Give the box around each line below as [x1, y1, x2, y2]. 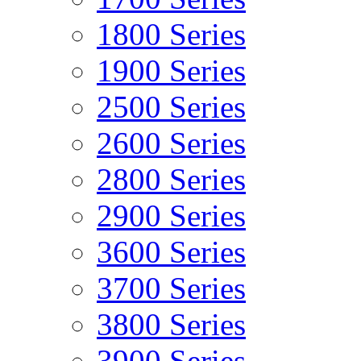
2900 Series [97, 198, 246, 233]
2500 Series [97, 89, 246, 124]
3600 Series [97, 234, 246, 269]
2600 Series [97, 126, 246, 160]
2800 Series [97, 162, 246, 197]
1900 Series [97, 53, 246, 88]
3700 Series [97, 271, 246, 305]
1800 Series [97, 17, 246, 52]
